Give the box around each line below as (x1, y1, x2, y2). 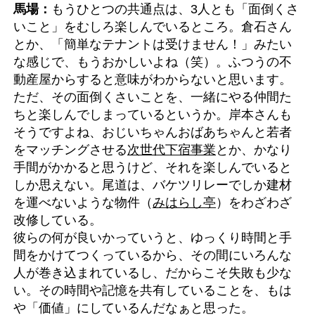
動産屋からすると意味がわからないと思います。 (13, 72, 292, 86)
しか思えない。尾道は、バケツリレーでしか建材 (13, 177, 292, 192)
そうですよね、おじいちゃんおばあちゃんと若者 (13, 124, 292, 139)
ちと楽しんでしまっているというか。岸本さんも (13, 107, 292, 122)
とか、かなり (216, 142, 292, 157)
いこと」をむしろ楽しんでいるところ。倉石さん (13, 19, 292, 34)
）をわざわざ (216, 195, 292, 210)
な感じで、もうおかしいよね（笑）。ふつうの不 (13, 54, 292, 69)
